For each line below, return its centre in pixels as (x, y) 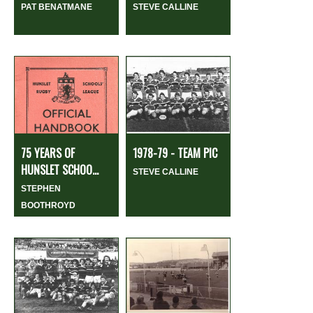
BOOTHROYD (48, 205)
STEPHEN (41, 188)
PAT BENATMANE (57, 7)
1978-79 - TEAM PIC (175, 153)
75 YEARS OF (48, 153)
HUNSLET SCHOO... (60, 169)
